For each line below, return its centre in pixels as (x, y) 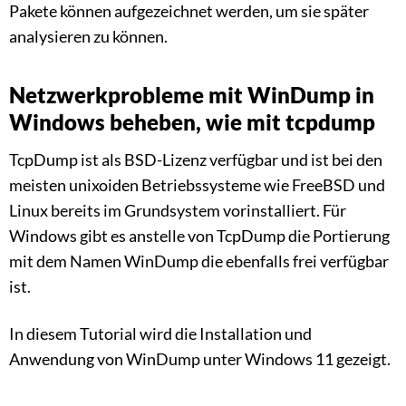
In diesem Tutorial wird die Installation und (160, 334)
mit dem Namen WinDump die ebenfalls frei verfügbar (199, 261)
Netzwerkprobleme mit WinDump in (192, 95)
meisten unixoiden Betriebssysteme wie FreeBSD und (197, 185)
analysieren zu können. (88, 37)
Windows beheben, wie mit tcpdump (192, 122)
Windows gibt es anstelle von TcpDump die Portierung (199, 236)
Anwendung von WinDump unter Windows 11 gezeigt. (200, 359)
